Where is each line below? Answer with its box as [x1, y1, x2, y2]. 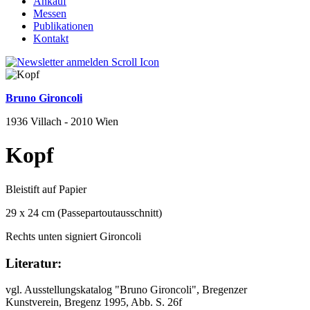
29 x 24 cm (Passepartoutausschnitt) [6, 206, 162, 219]
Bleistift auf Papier [6, 183, 86, 195]
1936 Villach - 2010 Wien [6, 116, 118, 127]
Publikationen [33, 20, 93, 32]
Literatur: [6, 255, 62, 271]
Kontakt [33, 33, 69, 44]
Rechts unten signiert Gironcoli [6, 230, 141, 242]
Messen [33, 8, 66, 19]
